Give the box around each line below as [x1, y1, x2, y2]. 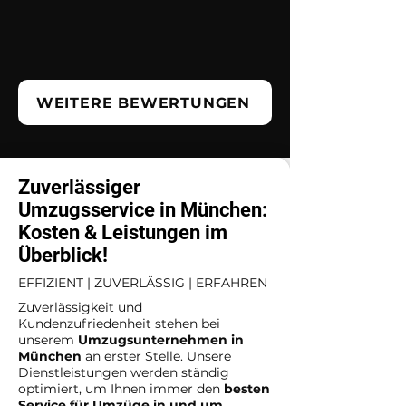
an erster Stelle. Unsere [82, 348, 231, 364]
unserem [18, 332, 78, 348]
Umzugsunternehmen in [78, 332, 244, 348]
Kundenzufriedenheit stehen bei [18, 315, 220, 332]
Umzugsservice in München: [18, 198, 267, 221]
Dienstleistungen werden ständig [18, 364, 229, 381]
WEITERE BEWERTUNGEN [35, 93, 251, 111]
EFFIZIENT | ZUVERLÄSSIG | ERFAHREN [18, 275, 267, 291]
